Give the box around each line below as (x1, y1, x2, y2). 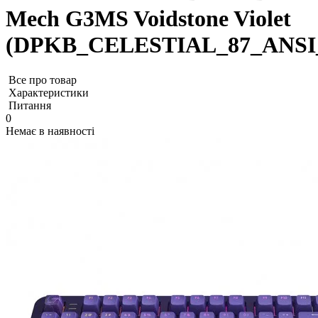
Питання (9, 99, 51, 111)
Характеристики (9, 86, 89, 99)
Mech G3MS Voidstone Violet (6, 6, 291, 32)
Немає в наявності (6, 124, 94, 137)
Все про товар (9, 73, 77, 86)
